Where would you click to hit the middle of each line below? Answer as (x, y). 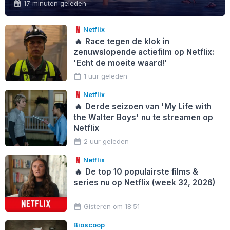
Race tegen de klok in (127, 41)
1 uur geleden (106, 76)
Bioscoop (89, 225)
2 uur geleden (107, 141)
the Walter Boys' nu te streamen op (143, 117)
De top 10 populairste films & (141, 171)
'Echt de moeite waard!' (120, 63)
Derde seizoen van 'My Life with (148, 106)
